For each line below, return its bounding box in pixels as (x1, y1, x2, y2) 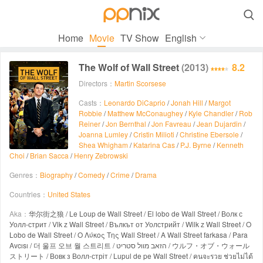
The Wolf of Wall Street (79, 60, 181, 74)
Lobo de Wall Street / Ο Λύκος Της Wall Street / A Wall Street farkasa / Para (9, 230, 248, 240)
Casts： (79, 97, 104, 107)
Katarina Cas (133, 140, 175, 150)
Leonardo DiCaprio (104, 97, 166, 107)
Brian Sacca (30, 150, 69, 160)
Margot (208, 97, 231, 107)
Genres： (9, 170, 40, 180)
